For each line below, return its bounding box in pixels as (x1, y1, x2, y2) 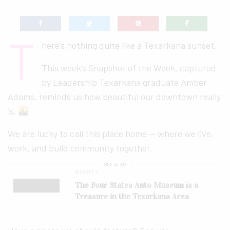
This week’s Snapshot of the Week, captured (41, 62, 216, 74)
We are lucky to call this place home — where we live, (8, 128, 214, 140)
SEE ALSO (104, 161, 126, 167)
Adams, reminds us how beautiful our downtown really (8, 91, 221, 103)
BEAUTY (75, 168, 99, 176)
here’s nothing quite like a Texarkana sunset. (41, 40, 217, 51)
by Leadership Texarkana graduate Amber (41, 76, 207, 88)
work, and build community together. (8, 142, 153, 154)
